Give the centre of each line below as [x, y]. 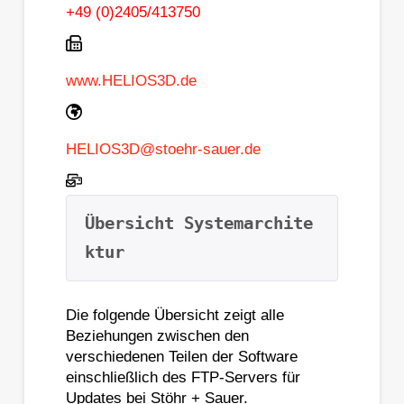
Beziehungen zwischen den [157, 335]
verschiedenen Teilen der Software [181, 356]
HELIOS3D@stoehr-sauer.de [163, 149]
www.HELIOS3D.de [131, 80]
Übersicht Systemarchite [199, 224]
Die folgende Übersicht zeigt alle [174, 315]
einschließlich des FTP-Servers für [183, 377]
